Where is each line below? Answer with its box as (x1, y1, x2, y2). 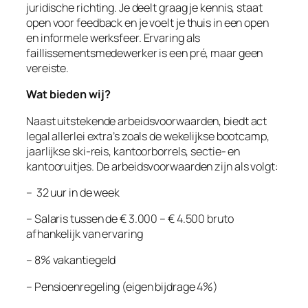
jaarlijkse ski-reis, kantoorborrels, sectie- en (26, 143, 241, 159)
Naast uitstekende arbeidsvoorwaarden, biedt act (26, 113, 267, 129)
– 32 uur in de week (26, 184, 120, 200)
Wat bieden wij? (26, 87, 111, 102)
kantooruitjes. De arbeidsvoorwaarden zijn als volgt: (26, 158, 278, 174)
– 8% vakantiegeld (26, 252, 116, 268)
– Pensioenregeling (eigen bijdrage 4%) (26, 278, 219, 294)
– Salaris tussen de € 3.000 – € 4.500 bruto (26, 211, 234, 227)
